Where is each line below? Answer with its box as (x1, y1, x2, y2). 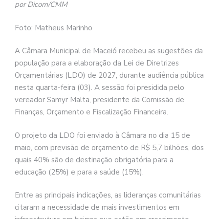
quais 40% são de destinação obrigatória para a (15, 154, 174, 165)
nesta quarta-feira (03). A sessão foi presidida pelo (15, 83, 184, 93)
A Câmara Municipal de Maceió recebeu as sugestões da (15, 46, 203, 56)
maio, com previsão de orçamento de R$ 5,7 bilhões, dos (15, 142, 204, 153)
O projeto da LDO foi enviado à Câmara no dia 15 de (15, 130, 190, 140)
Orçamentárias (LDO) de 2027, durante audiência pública (15, 70, 204, 81)
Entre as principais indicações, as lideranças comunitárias (15, 190, 201, 200)
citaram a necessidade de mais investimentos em (15, 202, 179, 213)
